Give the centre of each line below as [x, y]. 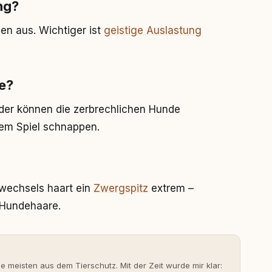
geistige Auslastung [153, 30]
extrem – [171, 188]
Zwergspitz [121, 188]
